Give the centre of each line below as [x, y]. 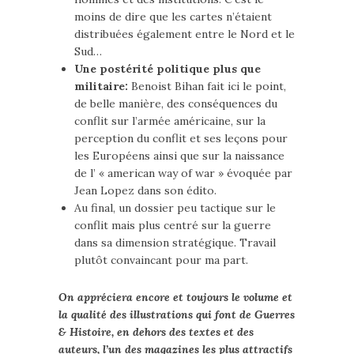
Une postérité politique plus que [168, 69]
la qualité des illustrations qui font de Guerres [177, 315]
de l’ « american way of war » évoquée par [183, 173]
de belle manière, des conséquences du [176, 104]
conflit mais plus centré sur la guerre [173, 226]
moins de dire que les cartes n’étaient [173, 17]
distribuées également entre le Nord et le [185, 34]
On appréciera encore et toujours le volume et [175, 298]
